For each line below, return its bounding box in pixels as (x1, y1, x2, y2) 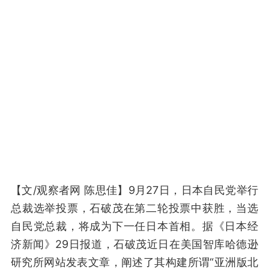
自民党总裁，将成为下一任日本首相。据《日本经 (11, 220, 258, 232)
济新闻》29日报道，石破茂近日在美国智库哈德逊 (11, 238, 258, 250)
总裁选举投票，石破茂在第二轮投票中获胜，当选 (11, 202, 258, 214)
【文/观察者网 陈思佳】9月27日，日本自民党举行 (11, 184, 258, 196)
